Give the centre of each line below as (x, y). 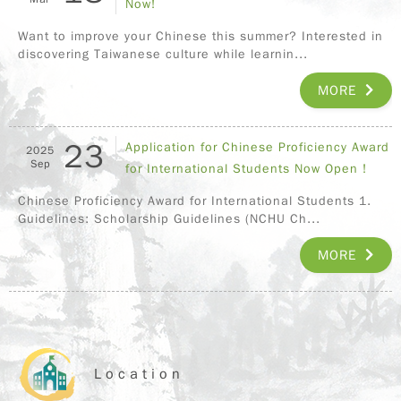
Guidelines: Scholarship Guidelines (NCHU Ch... (169, 218)
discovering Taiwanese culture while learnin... (163, 54)
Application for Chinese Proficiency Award (257, 147)
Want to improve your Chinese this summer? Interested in (200, 36)
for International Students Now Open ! (246, 168)
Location (139, 375)
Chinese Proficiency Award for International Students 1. (195, 200)
